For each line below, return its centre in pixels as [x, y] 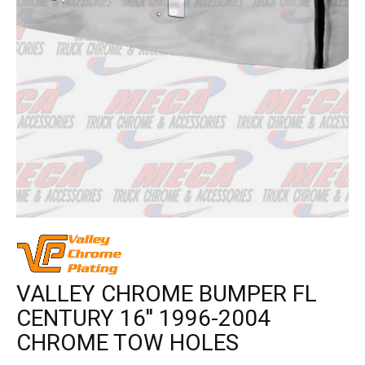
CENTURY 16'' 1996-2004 [143, 319]
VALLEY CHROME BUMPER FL [167, 294]
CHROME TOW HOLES [128, 343]
